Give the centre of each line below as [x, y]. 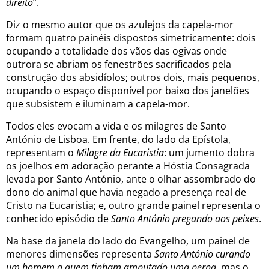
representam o [41, 152]
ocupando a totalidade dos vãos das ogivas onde [116, 51]
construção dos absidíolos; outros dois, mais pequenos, [133, 77]
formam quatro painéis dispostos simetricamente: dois [131, 38]
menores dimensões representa [80, 254]
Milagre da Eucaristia [120, 152]
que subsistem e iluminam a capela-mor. [98, 104]
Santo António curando [202, 254]
